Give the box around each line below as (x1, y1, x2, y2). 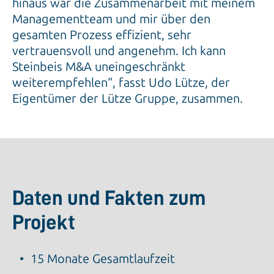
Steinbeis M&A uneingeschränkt (12, 59, 185, 75)
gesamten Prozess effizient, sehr (12, 28, 191, 43)
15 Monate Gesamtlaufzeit (31, 251, 175, 267)
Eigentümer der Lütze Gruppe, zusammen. (12, 91, 243, 106)
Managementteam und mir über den (12, 12, 210, 27)
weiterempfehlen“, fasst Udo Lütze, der (12, 75, 230, 91)
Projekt (12, 212, 75, 234)
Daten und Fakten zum (12, 188, 206, 209)
